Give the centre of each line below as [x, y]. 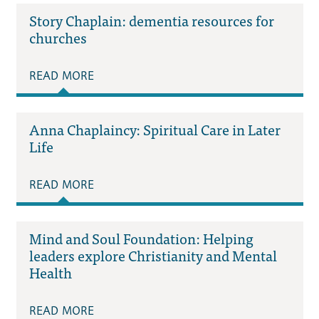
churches [58, 37]
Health [50, 273]
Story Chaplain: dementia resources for [151, 20]
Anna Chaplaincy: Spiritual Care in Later [155, 129]
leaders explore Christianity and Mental [153, 256]
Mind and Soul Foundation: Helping [141, 239]
